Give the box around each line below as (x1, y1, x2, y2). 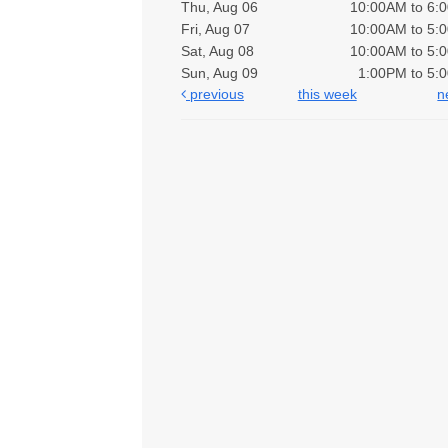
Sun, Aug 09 (181, 65, 259, 82)
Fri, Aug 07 (181, 21, 251, 38)
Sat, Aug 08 (181, 43, 255, 60)
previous (186, 86, 244, 103)
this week (297, 86, 357, 103)
